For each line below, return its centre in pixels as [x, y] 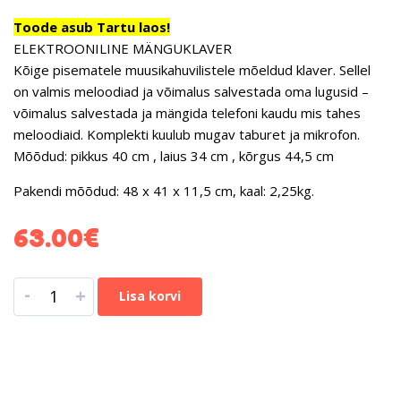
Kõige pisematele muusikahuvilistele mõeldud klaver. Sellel [192, 70]
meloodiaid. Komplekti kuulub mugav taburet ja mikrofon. [187, 135]
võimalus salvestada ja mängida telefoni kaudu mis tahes [187, 113]
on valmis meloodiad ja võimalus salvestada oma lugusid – [191, 92]
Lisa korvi [150, 296]
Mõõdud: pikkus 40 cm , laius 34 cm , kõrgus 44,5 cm [174, 156]
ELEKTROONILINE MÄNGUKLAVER [123, 49]
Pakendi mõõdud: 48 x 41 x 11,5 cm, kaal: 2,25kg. [164, 191]
